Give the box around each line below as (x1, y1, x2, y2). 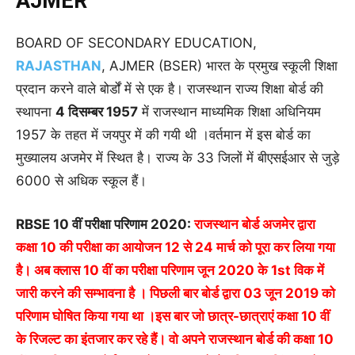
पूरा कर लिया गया (255, 239, 335, 256)
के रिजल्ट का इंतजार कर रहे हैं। (16, 331, 166, 348)
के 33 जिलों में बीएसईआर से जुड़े (178, 150, 339, 166)
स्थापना (16, 104, 55, 120)
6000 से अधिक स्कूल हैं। (16, 173, 147, 189)
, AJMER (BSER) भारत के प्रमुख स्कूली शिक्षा (101, 58, 338, 74)
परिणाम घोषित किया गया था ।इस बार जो (16, 308, 204, 325)
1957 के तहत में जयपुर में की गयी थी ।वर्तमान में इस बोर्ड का (16, 127, 311, 143)
